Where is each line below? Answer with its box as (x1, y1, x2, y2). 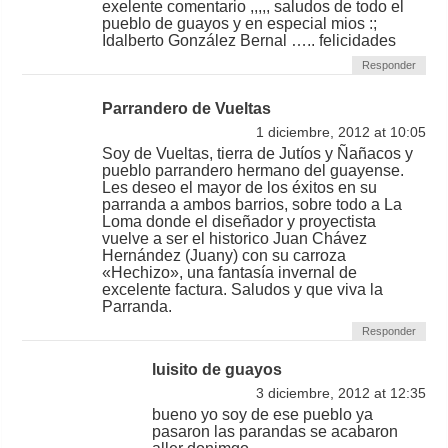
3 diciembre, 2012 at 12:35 (255, 386, 426, 401)
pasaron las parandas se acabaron (152, 423, 399, 440)
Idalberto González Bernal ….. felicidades (102, 32, 397, 49)
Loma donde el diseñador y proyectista (102, 213, 377, 230)
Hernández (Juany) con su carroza (102, 247, 347, 264)
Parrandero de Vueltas (102, 100, 272, 117)
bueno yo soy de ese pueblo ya (152, 406, 374, 423)
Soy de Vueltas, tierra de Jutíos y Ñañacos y (102, 145, 414, 162)
